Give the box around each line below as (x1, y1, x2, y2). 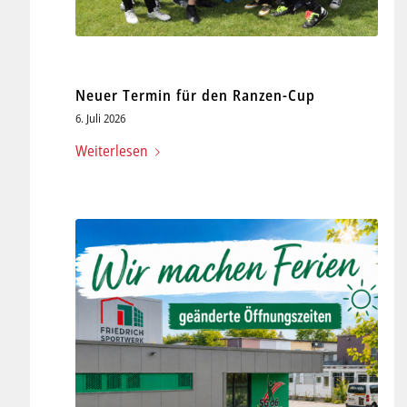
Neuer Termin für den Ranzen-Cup (74, 85, 315, 106)
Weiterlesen (74, 141, 148, 162)
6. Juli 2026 (74, 110, 125, 127)
